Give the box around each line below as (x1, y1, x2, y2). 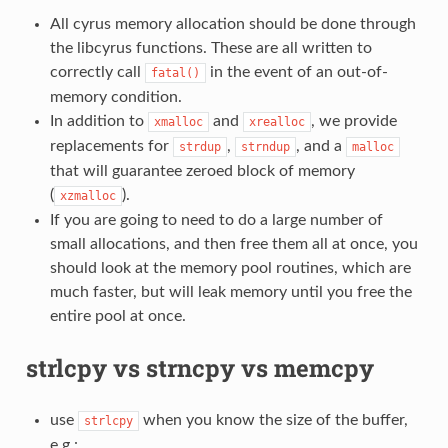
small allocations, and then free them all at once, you (49, 235, 418, 252)
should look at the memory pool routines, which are (49, 259, 411, 276)
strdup (178, 139, 221, 154)
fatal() (150, 65, 200, 80)
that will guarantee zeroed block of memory (49, 162, 355, 179)
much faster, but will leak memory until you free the (49, 283, 412, 300)
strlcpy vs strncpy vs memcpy (25, 351, 374, 384)
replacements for (49, 137, 173, 154)
